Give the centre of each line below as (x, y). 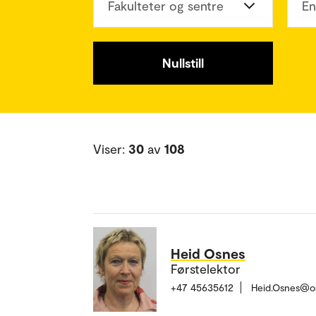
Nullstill (183, 63)
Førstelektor (206, 268)
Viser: (111, 149)
